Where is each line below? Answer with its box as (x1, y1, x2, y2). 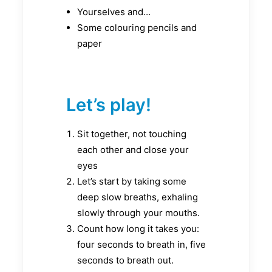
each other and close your (77, 144, 189, 156)
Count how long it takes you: (77, 223, 199, 235)
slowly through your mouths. (77, 207, 200, 219)
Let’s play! (66, 94, 151, 116)
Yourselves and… (77, 6, 151, 18)
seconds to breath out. (77, 254, 174, 267)
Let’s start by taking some (77, 175, 186, 188)
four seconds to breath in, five (77, 239, 206, 251)
